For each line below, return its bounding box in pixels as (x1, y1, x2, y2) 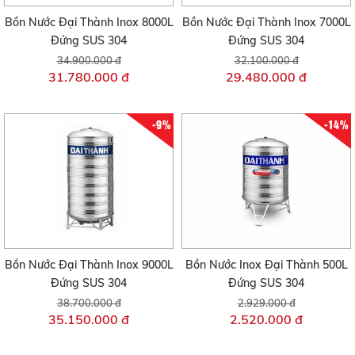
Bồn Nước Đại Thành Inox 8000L (4, 14, 174, 29)
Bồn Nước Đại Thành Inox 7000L (181, 14, 351, 29)
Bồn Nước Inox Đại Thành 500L (185, 258, 348, 273)
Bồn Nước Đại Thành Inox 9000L (4, 258, 174, 273)
